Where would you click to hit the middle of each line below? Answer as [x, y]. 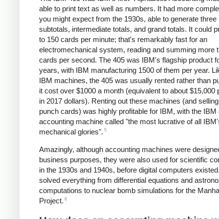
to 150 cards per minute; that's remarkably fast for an [123, 40]
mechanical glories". [71, 132]
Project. [51, 201]
